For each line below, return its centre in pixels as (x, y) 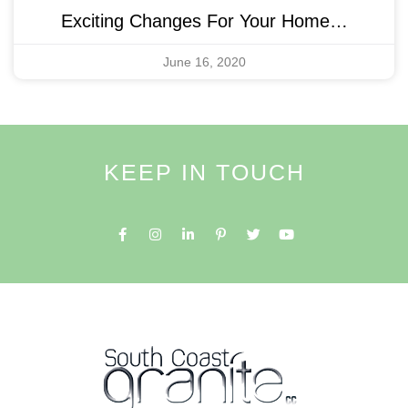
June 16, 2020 (204, 61)
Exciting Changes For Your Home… (204, 20)
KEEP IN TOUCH (204, 172)
